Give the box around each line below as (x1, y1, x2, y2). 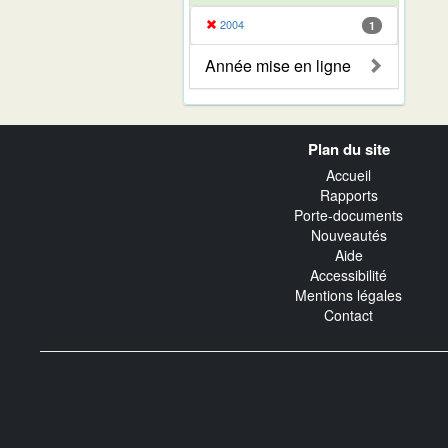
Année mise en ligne (205, 53, 351, 77)
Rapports (319, 185, 378, 206)
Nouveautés (310, 225, 387, 246)
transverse (39, 142, 133, 165)
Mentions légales (295, 285, 402, 306)
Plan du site (307, 137, 390, 160)
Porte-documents (294, 205, 403, 226)
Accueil (326, 165, 371, 186)
